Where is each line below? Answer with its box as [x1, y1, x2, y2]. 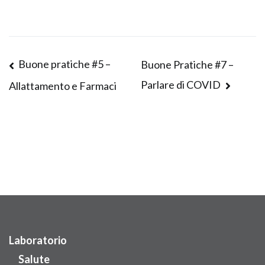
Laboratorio [9, 233, 67, 247]
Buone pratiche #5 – [18, 57, 111, 71]
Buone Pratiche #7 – [141, 58, 234, 72]
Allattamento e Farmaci [9, 79, 117, 93]
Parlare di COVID [141, 77, 221, 91]
